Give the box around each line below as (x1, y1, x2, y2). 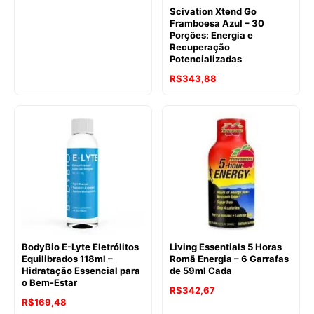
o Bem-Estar (22, 276, 77, 288)
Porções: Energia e (170, 29, 253, 41)
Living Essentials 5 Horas (170, 240, 282, 252)
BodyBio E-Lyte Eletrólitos (22, 240, 139, 252)
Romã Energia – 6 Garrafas (170, 252, 289, 264)
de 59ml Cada (170, 264, 232, 276)
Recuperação (170, 41, 230, 53)
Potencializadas (170, 53, 242, 64)
